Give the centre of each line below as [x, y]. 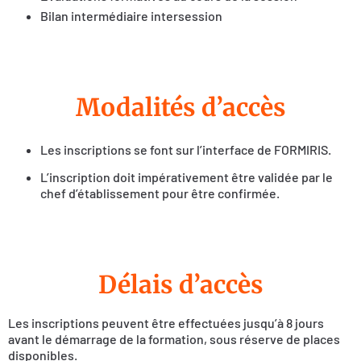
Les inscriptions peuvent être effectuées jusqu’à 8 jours [166, 322]
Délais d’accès [180, 284]
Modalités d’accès [180, 107]
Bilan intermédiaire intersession [131, 16]
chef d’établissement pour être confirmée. [160, 193]
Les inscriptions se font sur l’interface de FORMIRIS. [186, 149]
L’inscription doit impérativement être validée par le [187, 177]
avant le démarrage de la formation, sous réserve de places [174, 338]
